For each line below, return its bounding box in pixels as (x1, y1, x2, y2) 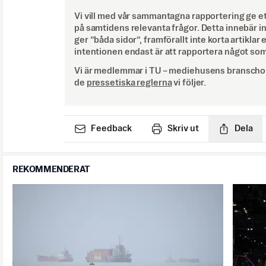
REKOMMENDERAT (12, 164, 90, 174)
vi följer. (173, 78, 207, 87)
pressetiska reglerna (86, 78, 172, 87)
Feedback (91, 123, 132, 133)
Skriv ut (167, 123, 199, 133)
